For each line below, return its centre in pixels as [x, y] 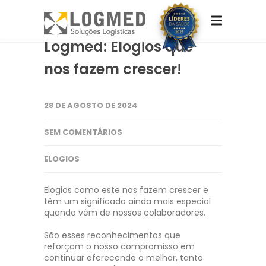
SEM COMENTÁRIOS [83, 132]
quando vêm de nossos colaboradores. [125, 213]
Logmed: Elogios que [118, 47]
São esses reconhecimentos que [112, 235]
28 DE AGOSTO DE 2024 [91, 105]
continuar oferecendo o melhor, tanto [123, 258]
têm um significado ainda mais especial [127, 201]
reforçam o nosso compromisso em [119, 246]
